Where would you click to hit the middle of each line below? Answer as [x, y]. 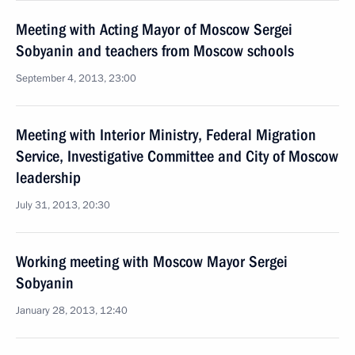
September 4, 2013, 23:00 [76, 78]
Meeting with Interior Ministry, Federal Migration [166, 135]
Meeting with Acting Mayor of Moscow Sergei [154, 29]
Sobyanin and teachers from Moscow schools [155, 51]
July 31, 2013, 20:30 [63, 205]
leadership [48, 177]
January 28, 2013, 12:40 [72, 311]
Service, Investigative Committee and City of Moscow [177, 156]
